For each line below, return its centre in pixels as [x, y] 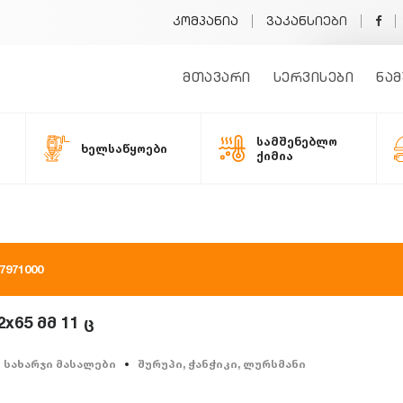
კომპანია [206, 23]
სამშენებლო [297, 141]
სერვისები [313, 79]
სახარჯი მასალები [60, 364]
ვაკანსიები [307, 23]
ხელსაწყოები [124, 148]
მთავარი [217, 79]
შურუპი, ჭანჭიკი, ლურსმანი [222, 364]
